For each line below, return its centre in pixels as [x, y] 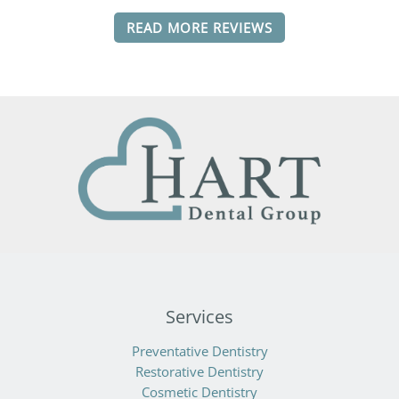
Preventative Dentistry [199, 351]
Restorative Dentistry [199, 372]
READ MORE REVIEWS [199, 28]
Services [199, 317]
